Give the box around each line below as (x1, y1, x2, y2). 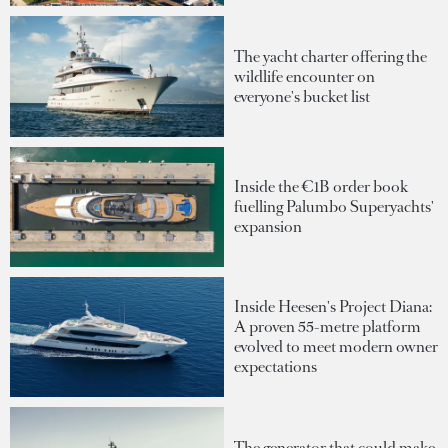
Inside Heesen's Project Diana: (234, 296, 432, 318)
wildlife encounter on (234, 65, 375, 87)
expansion (234, 215, 302, 237)
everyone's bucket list (234, 85, 370, 107)
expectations (234, 356, 317, 378)
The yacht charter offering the (234, 45, 427, 67)
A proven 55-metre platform (234, 316, 421, 338)
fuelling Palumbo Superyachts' (234, 195, 434, 217)
